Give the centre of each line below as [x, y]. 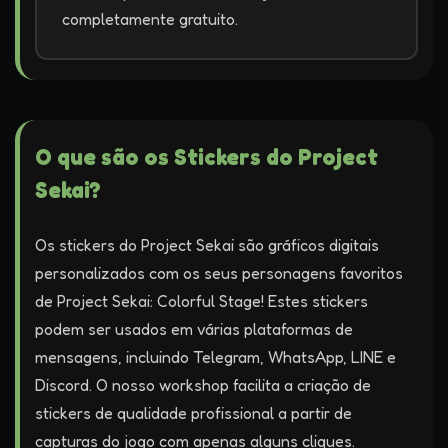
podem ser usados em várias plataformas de [194, 329]
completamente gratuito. [150, 19]
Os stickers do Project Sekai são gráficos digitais [207, 245]
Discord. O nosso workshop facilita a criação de [203, 385]
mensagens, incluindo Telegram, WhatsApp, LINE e [215, 357]
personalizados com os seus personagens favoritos [219, 273]
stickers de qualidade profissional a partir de [193, 413]
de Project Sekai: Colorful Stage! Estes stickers [201, 301]
